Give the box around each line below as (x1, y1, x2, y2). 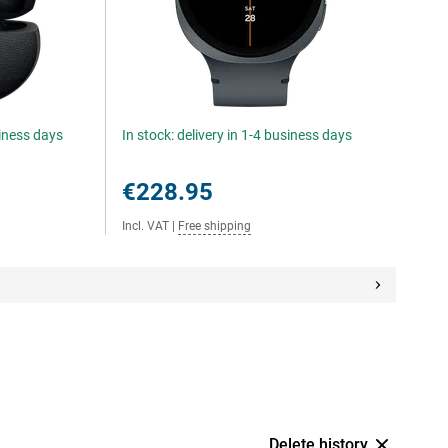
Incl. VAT (122, 219, 170, 233)
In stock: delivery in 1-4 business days (122, 127, 353, 143)
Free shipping (178, 219, 252, 233)
